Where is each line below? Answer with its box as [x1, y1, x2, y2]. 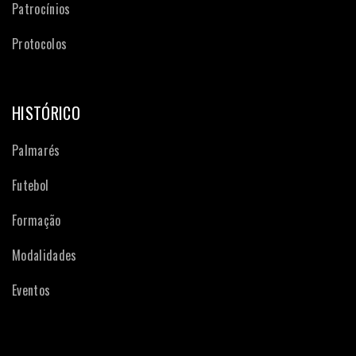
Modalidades [12, 246, 77, 265]
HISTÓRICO [12, 101, 80, 125]
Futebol [12, 176, 49, 195]
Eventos [12, 281, 51, 300]
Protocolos [12, 34, 68, 53]
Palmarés [12, 141, 60, 160]
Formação [12, 211, 61, 230]
